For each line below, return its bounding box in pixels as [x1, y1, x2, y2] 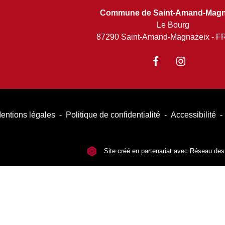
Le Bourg [157, 21, 190, 29]
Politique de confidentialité [66, 110, 161, 119]
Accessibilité [171, 110, 216, 119]
